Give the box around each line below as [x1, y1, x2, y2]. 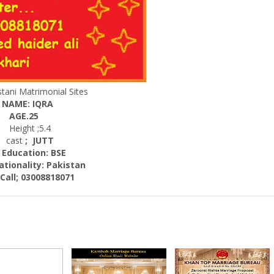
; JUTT [23, 135, 54, 146]
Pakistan [46, 159, 86, 171]
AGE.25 [9, 110, 39, 122]
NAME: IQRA [2, 98, 53, 109]
